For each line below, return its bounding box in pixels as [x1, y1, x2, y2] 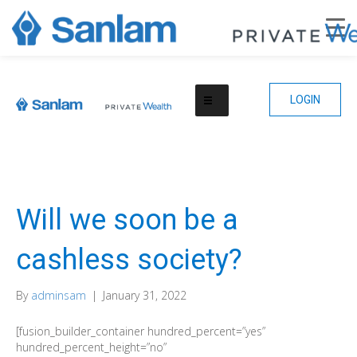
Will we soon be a [16, 203, 238, 237]
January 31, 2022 [103, 288, 186, 303]
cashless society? [16, 243, 242, 277]
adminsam [31, 288, 86, 303]
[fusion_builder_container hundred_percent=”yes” [16, 324, 265, 339]
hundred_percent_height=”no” [16, 339, 167, 355]
